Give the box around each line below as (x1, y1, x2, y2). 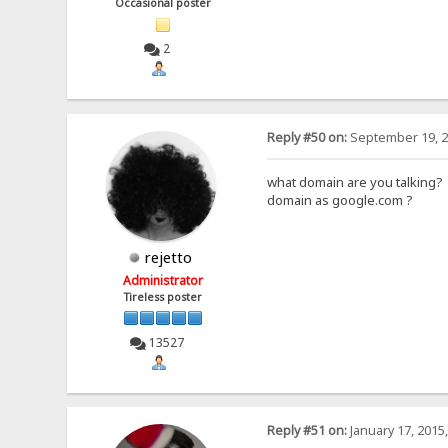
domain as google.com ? (266, 190, 413, 209)
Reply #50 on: (266, 128, 347, 146)
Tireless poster (124, 289, 203, 304)
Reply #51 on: (266, 422, 347, 440)
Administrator (123, 271, 204, 289)
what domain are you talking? (266, 172, 443, 191)
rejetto (144, 246, 193, 267)
